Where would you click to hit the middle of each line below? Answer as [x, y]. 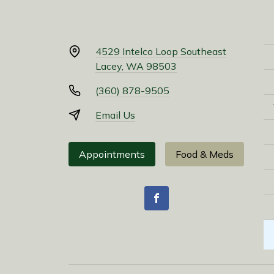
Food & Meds [205, 154]
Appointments [112, 154]
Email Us [115, 115]
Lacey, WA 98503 [136, 66]
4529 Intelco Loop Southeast [161, 52]
